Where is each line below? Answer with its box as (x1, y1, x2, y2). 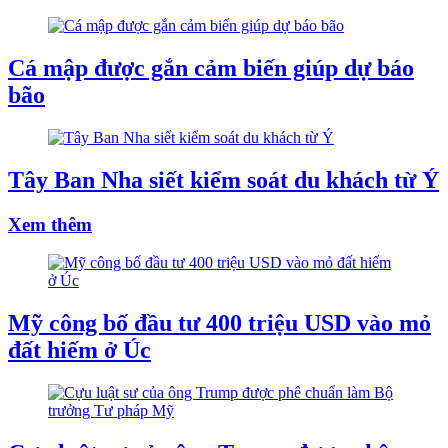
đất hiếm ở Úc (8, 337, 151, 364)
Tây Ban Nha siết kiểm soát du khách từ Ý (8, 166, 439, 193)
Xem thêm (8, 213, 92, 235)
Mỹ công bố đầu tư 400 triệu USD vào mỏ (8, 310, 431, 337)
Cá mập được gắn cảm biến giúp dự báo (8, 54, 414, 81)
